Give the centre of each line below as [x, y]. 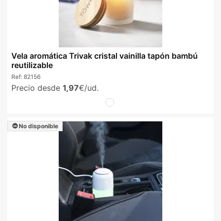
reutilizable [32, 65]
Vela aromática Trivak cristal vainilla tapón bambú [105, 55]
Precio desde [37, 88]
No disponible [38, 126]
